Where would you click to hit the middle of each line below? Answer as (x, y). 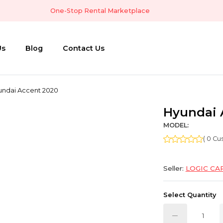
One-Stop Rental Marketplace (100, 11)
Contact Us (84, 48)
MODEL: (176, 125)
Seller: (174, 168)
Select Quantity (189, 195)
